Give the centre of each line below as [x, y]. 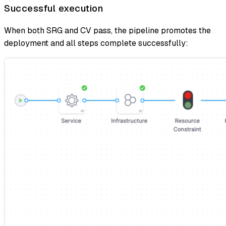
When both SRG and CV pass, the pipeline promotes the [107, 31]
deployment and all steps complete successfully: [96, 43]
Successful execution [53, 9]
